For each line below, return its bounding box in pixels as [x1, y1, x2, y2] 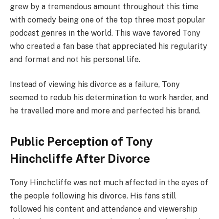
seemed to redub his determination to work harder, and [10, 93, 208, 103]
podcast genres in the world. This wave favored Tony [10, 28, 200, 38]
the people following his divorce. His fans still [10, 191, 176, 201]
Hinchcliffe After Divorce [10, 152, 150, 166]
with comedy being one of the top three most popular [10, 15, 205, 24]
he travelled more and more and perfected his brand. [10, 106, 200, 116]
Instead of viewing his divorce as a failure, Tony [10, 80, 180, 89]
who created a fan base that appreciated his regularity [10, 41, 207, 51]
